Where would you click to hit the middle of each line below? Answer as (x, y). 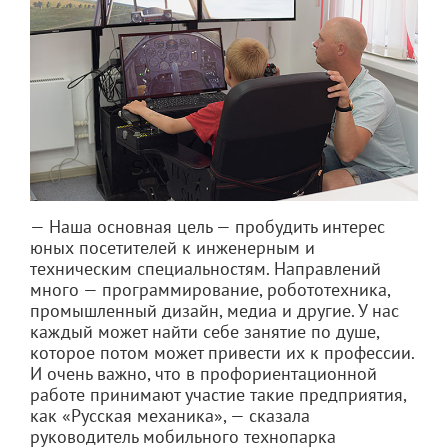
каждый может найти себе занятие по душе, (204, 332)
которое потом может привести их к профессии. (222, 353)
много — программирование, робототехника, (210, 290)
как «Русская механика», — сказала (170, 416)
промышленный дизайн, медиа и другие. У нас (214, 311)
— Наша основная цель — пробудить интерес (207, 227)
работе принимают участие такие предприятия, (218, 395)
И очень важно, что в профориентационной (203, 374)
